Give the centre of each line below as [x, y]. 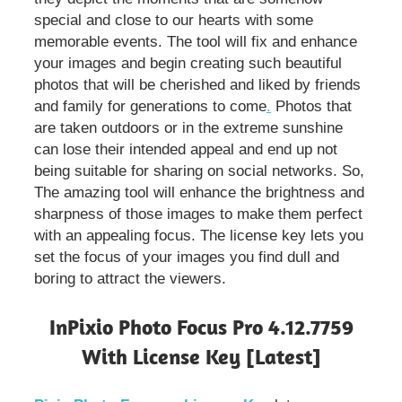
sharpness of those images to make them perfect [198, 214]
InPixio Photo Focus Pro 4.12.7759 [201, 327]
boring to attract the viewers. [130, 278]
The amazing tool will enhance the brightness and [199, 192]
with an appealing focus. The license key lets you [199, 235]
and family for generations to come [150, 106]
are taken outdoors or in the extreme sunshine [188, 127]
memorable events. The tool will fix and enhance [196, 41]
